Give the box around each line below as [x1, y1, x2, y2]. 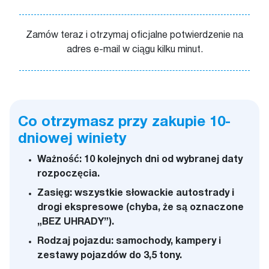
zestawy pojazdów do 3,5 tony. [37, 252, 182, 260]
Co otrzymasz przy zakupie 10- [18, 116, 231, 129]
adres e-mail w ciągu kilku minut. [66, 46, 203, 54]
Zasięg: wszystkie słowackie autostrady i [37, 189, 234, 198]
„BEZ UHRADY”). [37, 218, 114, 226]
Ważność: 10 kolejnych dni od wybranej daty [37, 156, 243, 164]
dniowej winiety [18, 133, 127, 146]
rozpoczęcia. [37, 170, 100, 178]
